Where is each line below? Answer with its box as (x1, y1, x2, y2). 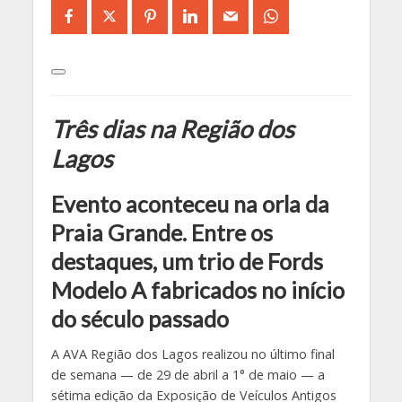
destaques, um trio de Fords (50, 247, 323, 275)
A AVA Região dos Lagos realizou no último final (50, 345, 335, 363)
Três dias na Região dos (50, 113, 294, 144)
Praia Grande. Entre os (50, 218, 273, 246)
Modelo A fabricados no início (50, 275, 345, 303)
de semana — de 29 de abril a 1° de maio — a (50, 366, 325, 384)
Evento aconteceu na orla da (50, 189, 329, 217)
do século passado (50, 304, 229, 332)
